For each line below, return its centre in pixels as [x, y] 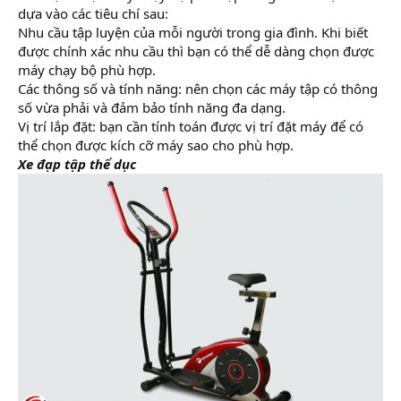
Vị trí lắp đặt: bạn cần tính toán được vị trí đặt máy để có [191, 127]
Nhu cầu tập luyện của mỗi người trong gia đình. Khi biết [193, 33]
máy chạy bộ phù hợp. [87, 70]
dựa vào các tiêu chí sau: [93, 14]
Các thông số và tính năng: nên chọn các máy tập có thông [198, 89]
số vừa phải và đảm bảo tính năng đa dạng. [152, 108]
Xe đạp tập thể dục [77, 164]
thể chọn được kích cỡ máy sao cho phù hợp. [156, 145]
